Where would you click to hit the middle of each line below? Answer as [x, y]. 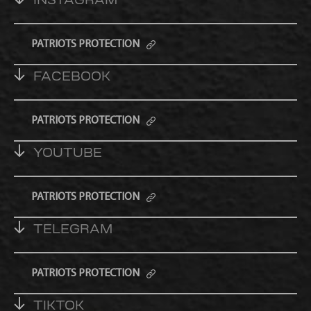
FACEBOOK [72, 78]
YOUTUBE [68, 154]
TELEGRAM [73, 231]
